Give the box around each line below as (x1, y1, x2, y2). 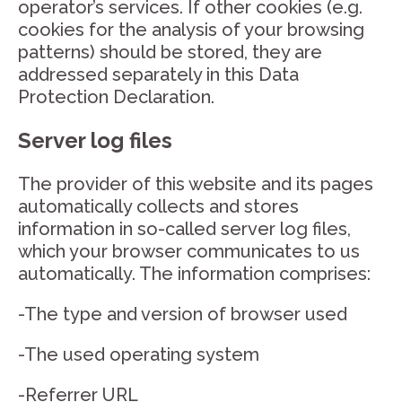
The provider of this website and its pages (18, 173, 373, 195)
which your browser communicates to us (18, 240, 360, 262)
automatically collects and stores (18, 196, 299, 217)
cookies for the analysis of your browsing (18, 19, 364, 40)
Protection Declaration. (18, 86, 214, 108)
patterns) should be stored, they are (18, 41, 322, 63)
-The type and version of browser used (18, 303, 347, 325)
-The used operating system (18, 344, 259, 365)
